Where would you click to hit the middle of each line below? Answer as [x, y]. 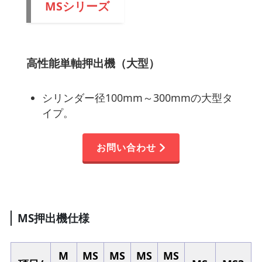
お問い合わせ [127, 148]
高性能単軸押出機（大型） [93, 63]
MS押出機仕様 [53, 218]
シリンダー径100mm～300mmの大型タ [137, 97]
